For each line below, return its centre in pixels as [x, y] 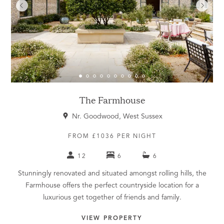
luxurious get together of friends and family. [112, 197]
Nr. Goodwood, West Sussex [117, 116]
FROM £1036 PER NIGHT [112, 136]
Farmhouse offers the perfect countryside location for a [112, 185]
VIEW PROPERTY [112, 218]
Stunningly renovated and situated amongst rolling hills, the [112, 173]
